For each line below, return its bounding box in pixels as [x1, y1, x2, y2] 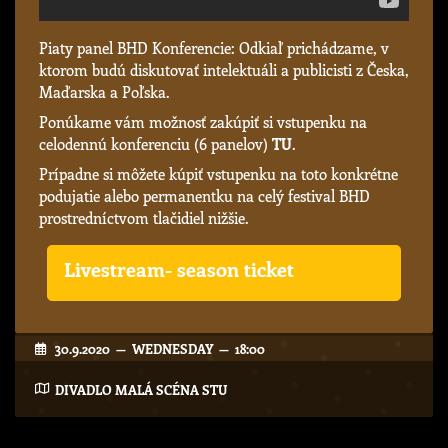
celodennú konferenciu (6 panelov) [39, 134, 272, 155]
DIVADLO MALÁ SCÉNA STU [55, 380, 227, 398]
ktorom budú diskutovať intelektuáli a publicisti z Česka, [39, 60, 409, 81]
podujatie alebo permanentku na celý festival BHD [39, 186, 370, 207]
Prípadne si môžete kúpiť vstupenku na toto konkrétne [39, 164, 398, 185]
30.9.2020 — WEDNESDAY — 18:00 [55, 340, 265, 358]
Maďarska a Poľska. [39, 82, 170, 103]
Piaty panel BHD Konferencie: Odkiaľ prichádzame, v [39, 38, 389, 59]
